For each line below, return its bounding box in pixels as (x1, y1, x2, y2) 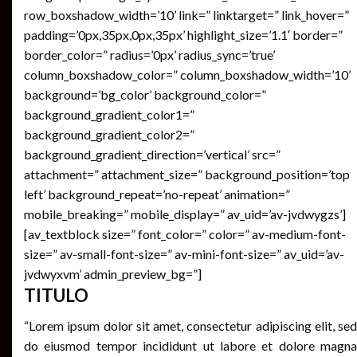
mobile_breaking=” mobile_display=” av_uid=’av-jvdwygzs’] (24, 206, 346, 222)
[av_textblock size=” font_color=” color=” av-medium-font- (24, 226, 346, 241)
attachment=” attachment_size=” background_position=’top (24, 166, 350, 182)
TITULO (24, 284, 88, 306)
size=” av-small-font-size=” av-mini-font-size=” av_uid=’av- (24, 245, 344, 261)
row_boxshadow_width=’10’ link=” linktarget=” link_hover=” (24, 6, 349, 22)
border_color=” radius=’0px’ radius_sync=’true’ (24, 46, 275, 62)
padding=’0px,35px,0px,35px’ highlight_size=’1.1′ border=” (24, 26, 343, 42)
